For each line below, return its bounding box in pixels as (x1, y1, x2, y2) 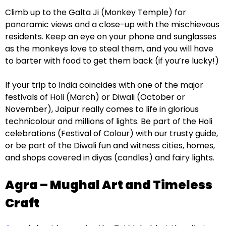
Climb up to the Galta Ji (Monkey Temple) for (5, 6, 186, 18)
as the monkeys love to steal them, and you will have (5, 42, 213, 54)
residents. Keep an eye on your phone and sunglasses (5, 30, 216, 42)
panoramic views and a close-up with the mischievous (5, 18, 219, 30)
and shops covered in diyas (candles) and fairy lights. (5, 151, 214, 163)
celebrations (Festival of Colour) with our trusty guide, (5, 127, 218, 139)
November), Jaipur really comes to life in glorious (5, 103, 199, 115)
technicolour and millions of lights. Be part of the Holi (5, 115, 212, 127)
